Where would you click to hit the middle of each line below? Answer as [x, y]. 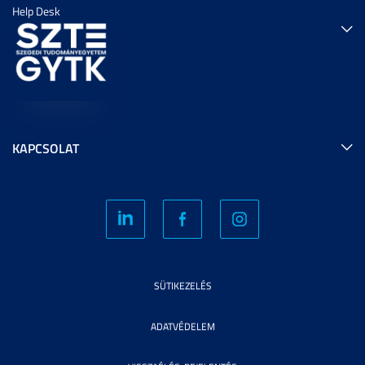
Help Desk [36, 11]
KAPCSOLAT [46, 148]
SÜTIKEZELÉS [182, 286]
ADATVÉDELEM [182, 327]
